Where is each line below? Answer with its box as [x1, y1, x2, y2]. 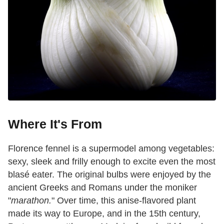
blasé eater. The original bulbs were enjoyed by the [8, 169, 211, 180]
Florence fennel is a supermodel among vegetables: [8, 143, 214, 154]
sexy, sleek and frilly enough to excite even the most [8, 156, 215, 167]
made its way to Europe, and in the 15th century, [8, 208, 200, 219]
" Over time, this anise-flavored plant [51, 195, 196, 206]
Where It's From [8, 117, 102, 131]
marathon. [11, 195, 51, 206]
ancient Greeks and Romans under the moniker [8, 182, 197, 193]
